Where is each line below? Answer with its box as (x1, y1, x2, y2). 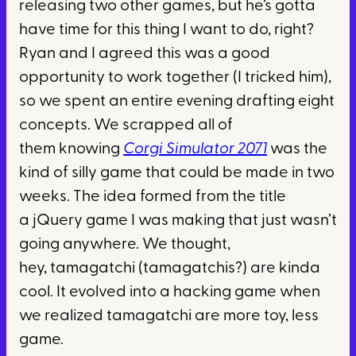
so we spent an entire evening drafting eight (19, 94, 335, 110)
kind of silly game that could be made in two (19, 165, 335, 182)
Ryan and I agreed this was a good (19, 46, 270, 63)
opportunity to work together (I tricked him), (19, 70, 331, 87)
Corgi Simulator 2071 (123, 141, 267, 158)
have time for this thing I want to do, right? (19, 22, 314, 39)
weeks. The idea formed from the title (19, 189, 286, 206)
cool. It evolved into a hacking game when (19, 284, 320, 301)
